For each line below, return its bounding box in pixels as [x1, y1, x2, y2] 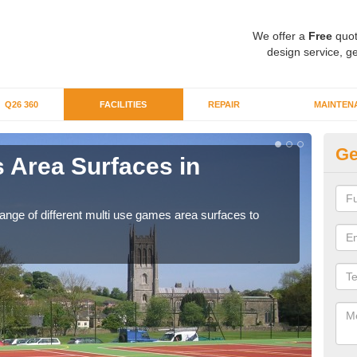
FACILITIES [100, 100, 147, 109]
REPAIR [207, 100, 240, 109]
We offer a [252, 29, 308, 42]
